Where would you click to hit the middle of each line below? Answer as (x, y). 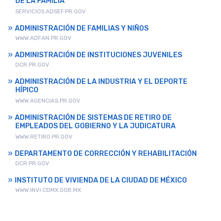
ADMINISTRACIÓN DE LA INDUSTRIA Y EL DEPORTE (101, 82)
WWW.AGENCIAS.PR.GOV (48, 101)
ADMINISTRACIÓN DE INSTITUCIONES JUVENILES (98, 55)
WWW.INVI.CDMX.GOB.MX (48, 190)
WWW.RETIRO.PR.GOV (44, 137)
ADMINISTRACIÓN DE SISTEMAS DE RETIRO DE (93, 118)
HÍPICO (27, 91)
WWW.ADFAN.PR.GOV (43, 38)
